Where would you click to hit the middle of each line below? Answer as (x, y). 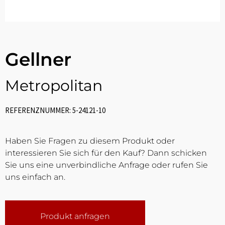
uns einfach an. (35, 177)
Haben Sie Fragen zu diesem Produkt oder (90, 141)
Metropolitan (54, 86)
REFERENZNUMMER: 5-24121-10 (55, 110)
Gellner (38, 59)
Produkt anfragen (75, 216)
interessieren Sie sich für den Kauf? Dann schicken (106, 153)
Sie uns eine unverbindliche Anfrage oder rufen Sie (106, 165)
